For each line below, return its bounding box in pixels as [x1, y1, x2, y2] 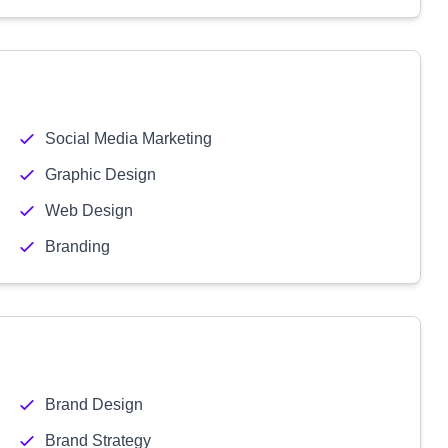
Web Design [44, 202, 133, 219]
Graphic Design [44, 166, 156, 183]
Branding [44, 238, 110, 255]
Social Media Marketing [44, 130, 212, 147]
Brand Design [44, 396, 143, 413]
